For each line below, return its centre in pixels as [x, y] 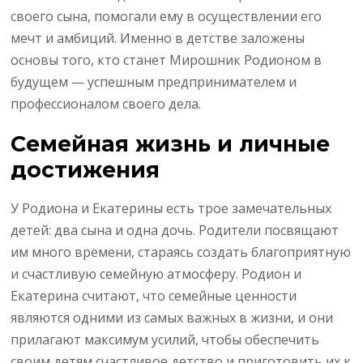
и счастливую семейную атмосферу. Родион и [156, 273]
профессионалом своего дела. [106, 103]
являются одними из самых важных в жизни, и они [172, 317]
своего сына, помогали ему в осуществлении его [167, 16]
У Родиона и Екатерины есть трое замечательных [171, 208]
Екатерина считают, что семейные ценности [154, 295]
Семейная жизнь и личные [171, 143]
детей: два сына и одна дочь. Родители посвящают [175, 230]
